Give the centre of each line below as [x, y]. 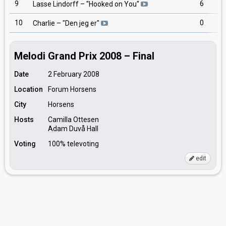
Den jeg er [81, 23]
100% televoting [73, 144]
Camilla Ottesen [73, 120]
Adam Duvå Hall [73, 129]
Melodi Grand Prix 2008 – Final [84, 56]
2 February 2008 [74, 74]
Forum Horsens [72, 89]
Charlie [44, 23]
